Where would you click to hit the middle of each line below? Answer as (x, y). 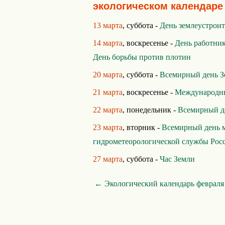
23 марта (108, 127)
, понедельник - (150, 110)
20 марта (108, 75)
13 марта (108, 25)
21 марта (108, 92)
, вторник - (142, 127)
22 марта (108, 110)
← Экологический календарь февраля (159, 184)
